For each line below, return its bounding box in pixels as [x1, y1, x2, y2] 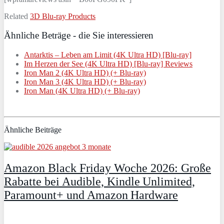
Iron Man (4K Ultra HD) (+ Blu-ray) [24, 86, 140, 95]
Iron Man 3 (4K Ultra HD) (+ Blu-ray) [24, 77, 146, 86]
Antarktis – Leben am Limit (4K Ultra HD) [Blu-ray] [24, 50, 191, 59]
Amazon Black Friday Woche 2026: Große [4, 161, 211, 175]
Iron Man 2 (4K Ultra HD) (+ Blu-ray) [24, 68, 146, 77]
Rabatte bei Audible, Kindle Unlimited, [4, 175, 195, 188]
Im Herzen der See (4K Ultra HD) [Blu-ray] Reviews [24, 59, 192, 68]
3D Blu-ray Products [30, 11, 95, 20]
